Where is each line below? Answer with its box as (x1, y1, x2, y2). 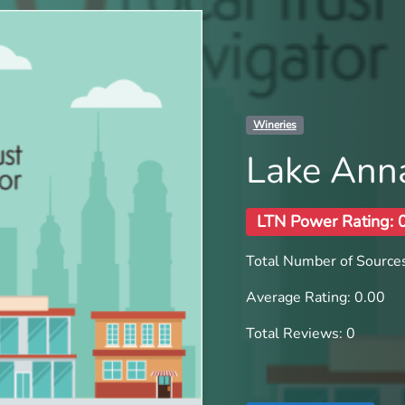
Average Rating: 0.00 (246, 287, 385, 307)
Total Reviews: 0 (246, 323, 355, 344)
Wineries (252, 118, 297, 133)
